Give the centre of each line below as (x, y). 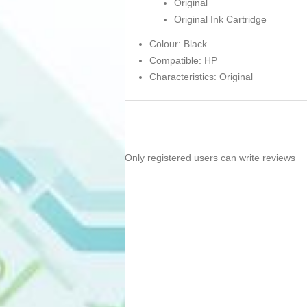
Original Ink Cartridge (220, 20)
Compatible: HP (183, 61)
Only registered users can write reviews (210, 158)
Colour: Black (178, 44)
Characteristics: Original (201, 77)
